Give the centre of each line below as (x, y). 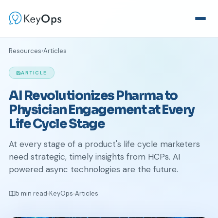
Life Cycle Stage (57, 124)
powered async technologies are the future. (93, 169)
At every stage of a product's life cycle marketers (104, 144)
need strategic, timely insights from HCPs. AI (94, 157)
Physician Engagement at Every (102, 110)
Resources (25, 51)
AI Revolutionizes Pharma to (93, 96)
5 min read (31, 193)
